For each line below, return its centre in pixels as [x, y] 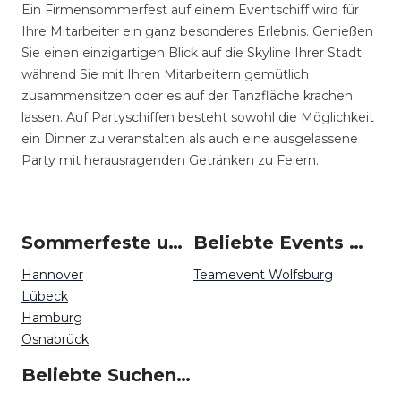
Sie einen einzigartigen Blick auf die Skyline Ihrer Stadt [192, 53]
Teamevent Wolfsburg [263, 275]
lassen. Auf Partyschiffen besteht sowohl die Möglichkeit [198, 117]
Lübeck [45, 296]
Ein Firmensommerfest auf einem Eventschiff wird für [190, 10]
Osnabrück [55, 339]
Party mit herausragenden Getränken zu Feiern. [172, 160]
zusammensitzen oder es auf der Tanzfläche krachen [187, 96]
